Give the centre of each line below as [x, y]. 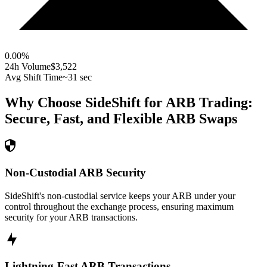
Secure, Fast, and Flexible [84, 119]
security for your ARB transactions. [71, 217]
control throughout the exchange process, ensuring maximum [119, 206]
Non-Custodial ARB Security [75, 172]
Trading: [224, 103]
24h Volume [28, 67]
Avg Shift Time [34, 77]
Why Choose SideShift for [85, 103]
